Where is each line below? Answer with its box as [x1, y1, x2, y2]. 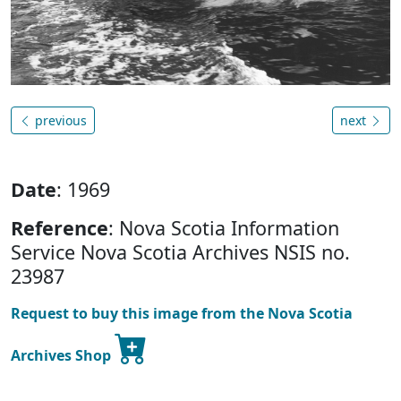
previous [31, 111, 87, 129]
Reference [11, 214, 108, 241]
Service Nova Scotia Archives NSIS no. [11, 238, 350, 265]
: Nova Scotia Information [108, 214, 339, 241]
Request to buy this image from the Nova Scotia [11, 303, 353, 323]
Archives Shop [11, 345, 115, 365]
